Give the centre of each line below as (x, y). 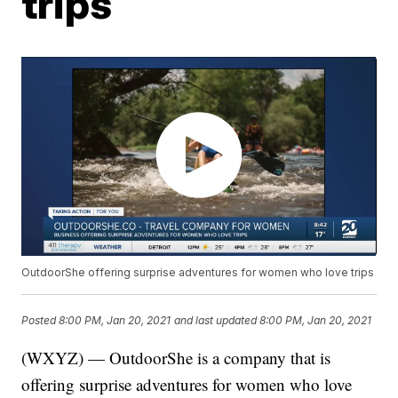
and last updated (216, 321)
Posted (40, 321)
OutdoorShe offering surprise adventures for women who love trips (198, 273)
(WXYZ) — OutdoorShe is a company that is (176, 358)
